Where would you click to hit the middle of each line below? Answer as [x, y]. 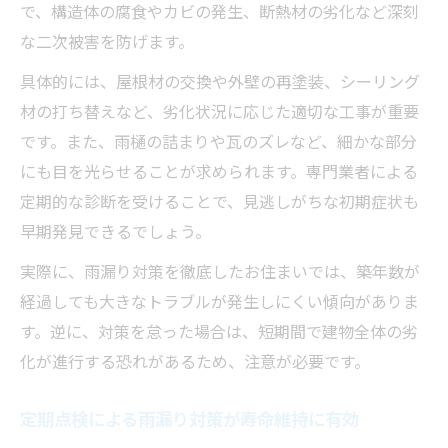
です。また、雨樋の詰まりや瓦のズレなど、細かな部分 [218, 141]
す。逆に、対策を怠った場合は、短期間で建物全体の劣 [219, 331]
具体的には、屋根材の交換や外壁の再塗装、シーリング [220, 81]
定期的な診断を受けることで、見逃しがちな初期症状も [219, 201]
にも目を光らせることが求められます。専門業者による [219, 171]
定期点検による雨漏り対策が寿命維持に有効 [189, 419]
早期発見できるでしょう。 [115, 231]
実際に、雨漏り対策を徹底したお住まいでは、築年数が [220, 271]
